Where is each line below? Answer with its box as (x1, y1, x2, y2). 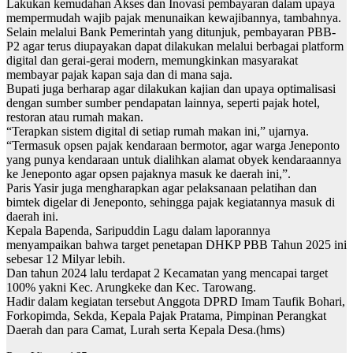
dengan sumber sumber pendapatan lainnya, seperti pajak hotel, (6, 96, 320, 110)
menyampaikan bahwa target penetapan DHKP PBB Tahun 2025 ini (6, 238, 347, 252)
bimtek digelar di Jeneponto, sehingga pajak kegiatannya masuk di (6, 195, 335, 210)
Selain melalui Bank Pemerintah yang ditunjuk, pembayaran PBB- (6, 25, 336, 39)
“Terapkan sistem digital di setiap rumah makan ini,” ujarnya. (6, 124, 309, 139)
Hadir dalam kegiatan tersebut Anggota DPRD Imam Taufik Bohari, (6, 295, 345, 309)
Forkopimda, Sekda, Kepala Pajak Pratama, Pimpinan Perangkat (6, 309, 326, 323)
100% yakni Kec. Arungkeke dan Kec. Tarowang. (6, 281, 256, 295)
